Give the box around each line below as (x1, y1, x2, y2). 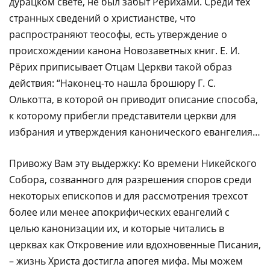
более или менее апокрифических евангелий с (9, 206, 230, 219)
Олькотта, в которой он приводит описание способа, (9, 93, 258, 107)
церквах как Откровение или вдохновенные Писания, (9, 238, 261, 252)
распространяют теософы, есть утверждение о (9, 28, 227, 42)
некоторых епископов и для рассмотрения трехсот (9, 189, 248, 203)
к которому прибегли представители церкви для (9, 109, 236, 123)
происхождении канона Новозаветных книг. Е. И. (9, 44, 240, 58)
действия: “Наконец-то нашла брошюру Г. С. (9, 77, 216, 90)
